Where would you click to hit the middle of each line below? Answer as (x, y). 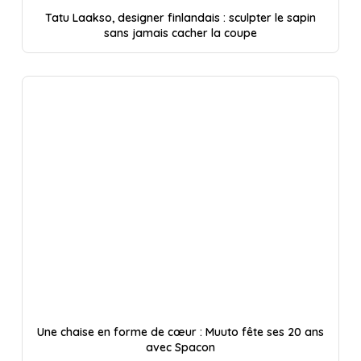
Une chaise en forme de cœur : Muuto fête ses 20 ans (180, 332)
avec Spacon (180, 348)
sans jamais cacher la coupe (180, 33)
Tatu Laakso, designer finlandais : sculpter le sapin (180, 17)
